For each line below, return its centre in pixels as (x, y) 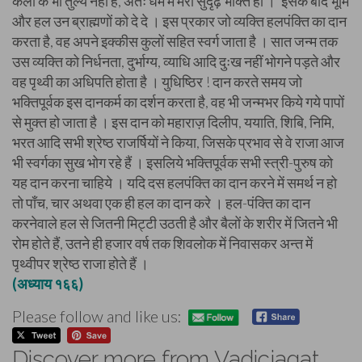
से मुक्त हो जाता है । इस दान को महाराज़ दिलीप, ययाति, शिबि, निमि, (173, 122)
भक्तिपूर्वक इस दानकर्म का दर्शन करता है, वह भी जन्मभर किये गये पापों (178, 102)
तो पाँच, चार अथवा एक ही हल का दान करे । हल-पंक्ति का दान (161, 203)
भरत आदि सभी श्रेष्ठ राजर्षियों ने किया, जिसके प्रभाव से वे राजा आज (178, 142)
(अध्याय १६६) (48, 284)
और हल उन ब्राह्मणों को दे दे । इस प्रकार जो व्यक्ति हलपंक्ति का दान (179, 21)
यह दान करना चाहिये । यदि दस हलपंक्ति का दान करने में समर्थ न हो (175, 183)
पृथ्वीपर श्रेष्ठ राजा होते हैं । (80, 263)
